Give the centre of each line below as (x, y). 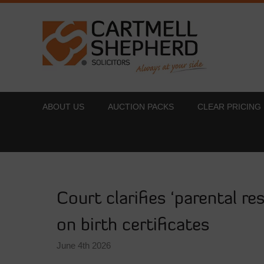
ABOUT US (63, 106)
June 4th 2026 (84, 245)
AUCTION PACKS (141, 106)
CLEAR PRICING (229, 106)
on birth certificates (133, 226)
